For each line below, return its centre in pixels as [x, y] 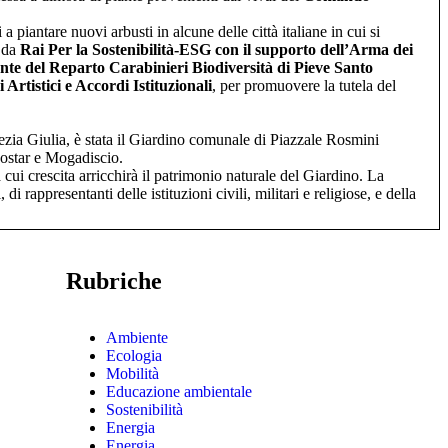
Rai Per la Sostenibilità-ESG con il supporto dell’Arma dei [216, 49]
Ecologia [134, 355]
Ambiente [137, 337]
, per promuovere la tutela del [304, 85]
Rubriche [114, 281]
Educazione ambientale [179, 391]
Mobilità [132, 373]
